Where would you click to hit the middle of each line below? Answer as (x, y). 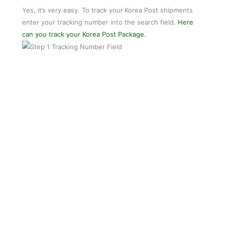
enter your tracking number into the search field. (100, 22)
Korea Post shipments (159, 10)
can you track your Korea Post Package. (84, 34)
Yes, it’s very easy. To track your (73, 10)
